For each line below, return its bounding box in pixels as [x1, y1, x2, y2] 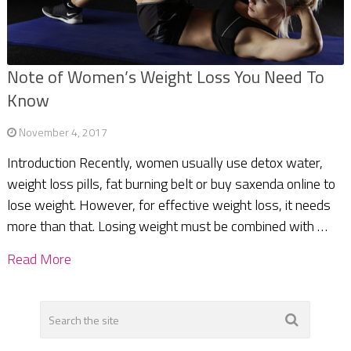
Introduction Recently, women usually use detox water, [6, 152, 323, 174]
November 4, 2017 [18, 124, 107, 141]
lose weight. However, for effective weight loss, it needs [6, 194, 331, 216]
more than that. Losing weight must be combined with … [6, 215, 327, 237]
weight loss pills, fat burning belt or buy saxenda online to [6, 173, 335, 195]
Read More [6, 248, 71, 270]
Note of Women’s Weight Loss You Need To [6, 63, 324, 91]
